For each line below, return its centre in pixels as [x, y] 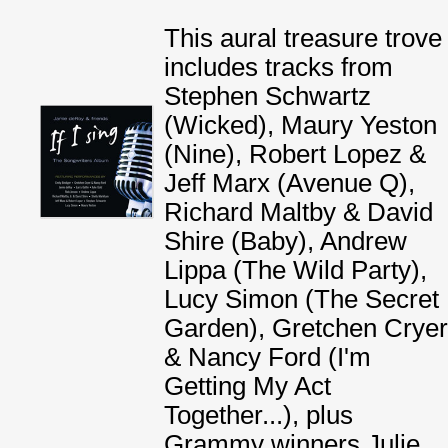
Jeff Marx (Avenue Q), [289, 183]
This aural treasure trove [303, 38]
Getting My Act [247, 386]
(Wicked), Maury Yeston [300, 125]
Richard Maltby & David [298, 212]
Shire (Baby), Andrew [285, 241]
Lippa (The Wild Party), [295, 270]
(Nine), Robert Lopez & [295, 154]
